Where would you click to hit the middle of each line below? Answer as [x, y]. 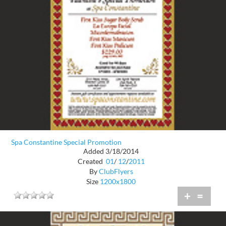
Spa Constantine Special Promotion [66, 142]
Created [91, 161]
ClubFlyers [116, 172]
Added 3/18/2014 [111, 151]
